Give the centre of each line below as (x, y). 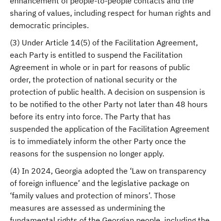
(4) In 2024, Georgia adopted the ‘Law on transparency (108, 171)
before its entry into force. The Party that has (90, 116)
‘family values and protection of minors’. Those (93, 195)
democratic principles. (49, 25)
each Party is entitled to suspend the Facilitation (96, 55)
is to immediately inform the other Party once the (98, 141)
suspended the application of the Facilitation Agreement (110, 129)
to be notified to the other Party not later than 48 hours (109, 104)
